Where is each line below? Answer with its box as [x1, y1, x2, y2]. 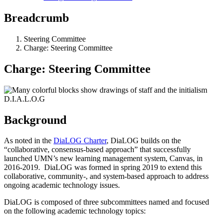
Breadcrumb [4, 11, 69, 24]
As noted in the [4, 136, 54, 145]
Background [4, 113, 69, 126]
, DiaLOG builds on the [107, 136, 181, 145]
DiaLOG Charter [54, 136, 107, 145]
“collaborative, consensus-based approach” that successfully [4, 145, 191, 154]
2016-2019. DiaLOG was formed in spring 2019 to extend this [4, 163, 202, 172]
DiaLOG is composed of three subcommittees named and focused [4, 198, 209, 207]
